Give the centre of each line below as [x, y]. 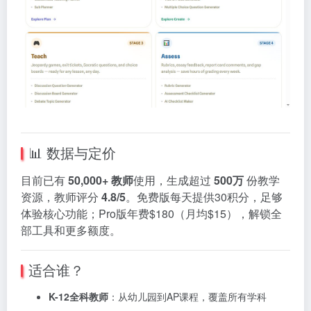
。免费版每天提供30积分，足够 [204, 196]
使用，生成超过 [174, 180]
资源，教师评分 [61, 196]
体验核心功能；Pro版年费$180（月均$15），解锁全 [151, 213]
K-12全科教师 [78, 296]
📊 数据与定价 [72, 152]
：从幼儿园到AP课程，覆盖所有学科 [187, 296]
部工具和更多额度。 [71, 230]
